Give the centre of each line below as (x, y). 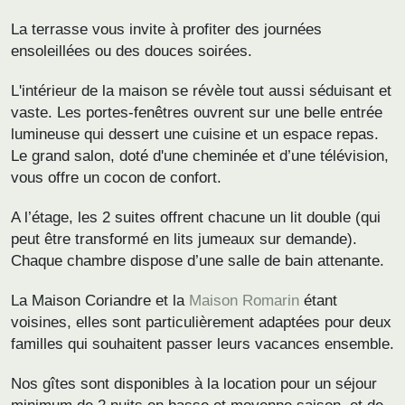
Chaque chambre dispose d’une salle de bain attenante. (198, 261)
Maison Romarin (244, 301)
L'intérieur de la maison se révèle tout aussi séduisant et (201, 91)
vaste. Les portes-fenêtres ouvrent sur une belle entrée (197, 113)
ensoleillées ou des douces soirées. (132, 52)
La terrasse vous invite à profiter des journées (166, 30)
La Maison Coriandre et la (100, 301)
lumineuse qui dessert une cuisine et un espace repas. (195, 135)
